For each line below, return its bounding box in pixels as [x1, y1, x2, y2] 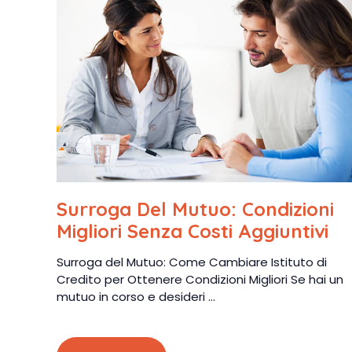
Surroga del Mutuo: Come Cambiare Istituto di [57, 254, 327, 270]
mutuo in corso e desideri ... [57, 288, 215, 305]
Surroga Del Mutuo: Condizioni [57, 197, 334, 221]
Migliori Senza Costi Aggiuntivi [57, 219, 328, 243]
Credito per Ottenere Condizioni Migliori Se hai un [57, 271, 343, 288]
